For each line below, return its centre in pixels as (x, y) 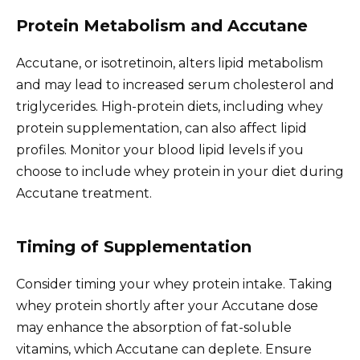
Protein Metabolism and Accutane (162, 25)
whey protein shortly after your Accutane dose (167, 305)
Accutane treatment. (84, 193)
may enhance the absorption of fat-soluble (154, 327)
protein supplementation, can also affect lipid (162, 128)
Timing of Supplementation (134, 246)
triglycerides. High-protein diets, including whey (170, 106)
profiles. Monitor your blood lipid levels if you (160, 149)
